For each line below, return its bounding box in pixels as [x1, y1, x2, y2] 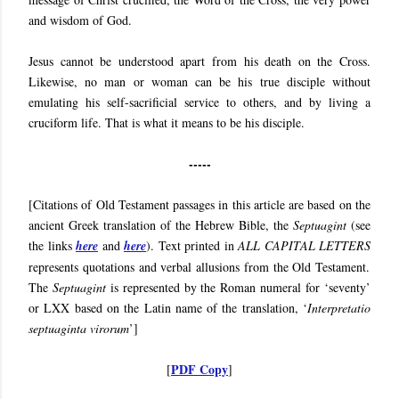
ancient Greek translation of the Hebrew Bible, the [28, 216, 293, 234]
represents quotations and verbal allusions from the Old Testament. [28, 258, 370, 276]
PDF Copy [171, 360, 228, 379]
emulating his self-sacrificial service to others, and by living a [28, 94, 370, 111]
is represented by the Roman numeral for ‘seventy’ [105, 279, 371, 297]
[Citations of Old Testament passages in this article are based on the [28, 196, 370, 214]
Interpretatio [307, 299, 370, 317]
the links [28, 237, 76, 255]
